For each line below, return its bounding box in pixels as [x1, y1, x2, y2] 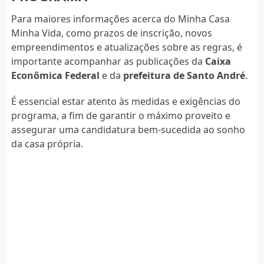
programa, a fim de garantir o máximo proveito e [11, 109, 230, 123]
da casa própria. [11, 137, 83, 151]
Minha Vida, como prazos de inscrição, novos [11, 27, 212, 40]
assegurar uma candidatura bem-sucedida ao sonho [11, 123, 245, 137]
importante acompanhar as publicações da [11, 55, 205, 68]
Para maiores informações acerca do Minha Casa [11, 12, 230, 26]
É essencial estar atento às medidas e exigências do [11, 95, 240, 108]
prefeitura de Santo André [123, 69, 245, 82]
